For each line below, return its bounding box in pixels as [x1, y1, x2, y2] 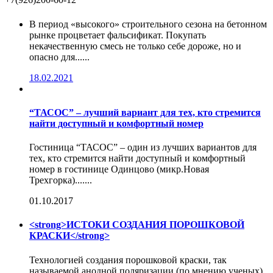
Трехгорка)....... [29, 175, 92, 186]
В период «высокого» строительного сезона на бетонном [29, 18, 267, 29]
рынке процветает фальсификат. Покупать [29, 29, 206, 40]
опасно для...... [29, 51, 90, 62]
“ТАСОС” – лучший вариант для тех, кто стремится [29, 107, 261, 118]
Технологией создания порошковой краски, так [29, 254, 227, 265]
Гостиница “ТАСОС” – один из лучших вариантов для [29, 142, 257, 153]
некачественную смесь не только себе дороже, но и [29, 40, 241, 51]
